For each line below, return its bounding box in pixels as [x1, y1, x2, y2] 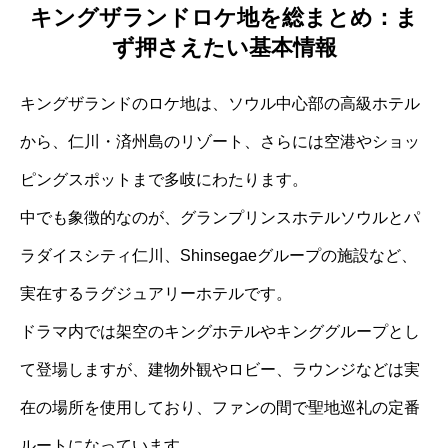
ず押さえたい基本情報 [111, 34, 337, 60]
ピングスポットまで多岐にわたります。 [20, 170, 308, 188]
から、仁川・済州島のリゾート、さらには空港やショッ [20, 132, 420, 150]
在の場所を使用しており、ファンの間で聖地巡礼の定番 [20, 398, 420, 416]
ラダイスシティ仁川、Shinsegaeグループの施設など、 [20, 246, 417, 264]
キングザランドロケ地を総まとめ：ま [30, 4, 418, 30]
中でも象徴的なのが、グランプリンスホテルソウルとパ [20, 208, 420, 226]
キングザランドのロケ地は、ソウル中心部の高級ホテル [20, 94, 420, 112]
